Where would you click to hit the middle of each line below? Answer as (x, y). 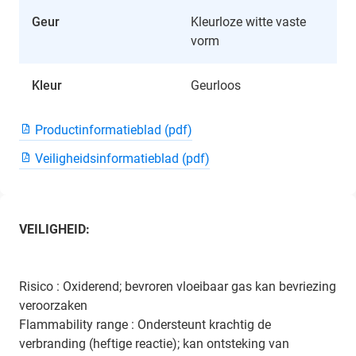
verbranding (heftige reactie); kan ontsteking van (154, 343)
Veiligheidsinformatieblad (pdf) (122, 158)
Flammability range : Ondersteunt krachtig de (145, 324)
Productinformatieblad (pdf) (114, 130)
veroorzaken (53, 305)
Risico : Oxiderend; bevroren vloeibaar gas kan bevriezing (178, 286)
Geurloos (216, 85)
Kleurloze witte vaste (248, 21)
